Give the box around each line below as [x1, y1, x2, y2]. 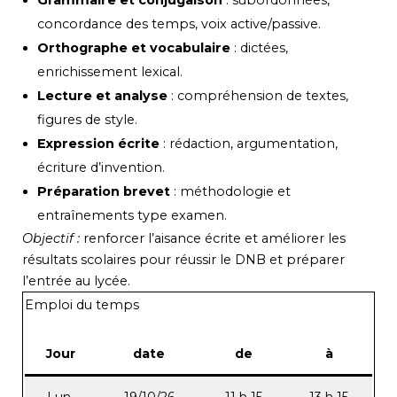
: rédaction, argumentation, [160, 136, 339, 152]
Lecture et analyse [37, 88, 168, 105]
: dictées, [230, 40, 289, 57]
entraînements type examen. [37, 207, 228, 224]
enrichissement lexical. [37, 64, 183, 81]
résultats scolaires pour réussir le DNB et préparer [22, 252, 345, 269]
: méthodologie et [170, 183, 292, 200]
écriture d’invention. [37, 160, 166, 176]
